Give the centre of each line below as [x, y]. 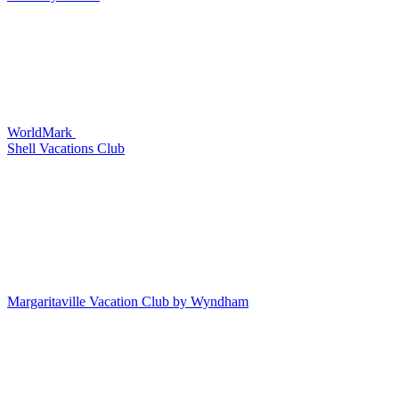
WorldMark [40, 132]
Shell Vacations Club [66, 148]
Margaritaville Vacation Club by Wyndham [128, 301]
